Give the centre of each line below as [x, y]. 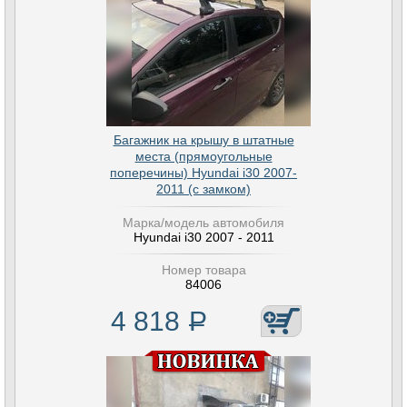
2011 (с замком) [203, 189]
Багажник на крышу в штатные [203, 140]
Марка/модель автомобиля [203, 223]
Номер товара [203, 270]
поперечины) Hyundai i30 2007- [203, 173]
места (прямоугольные [203, 156]
